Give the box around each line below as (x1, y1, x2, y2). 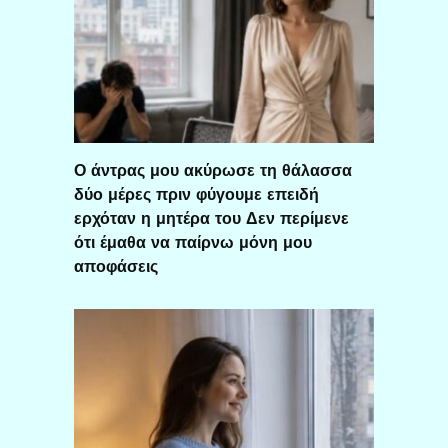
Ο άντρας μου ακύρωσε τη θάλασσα (74, 160, 352, 180)
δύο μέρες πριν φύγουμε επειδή (74, 184, 319, 204)
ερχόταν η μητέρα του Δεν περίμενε (74, 208, 349, 228)
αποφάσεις (74, 256, 158, 276)
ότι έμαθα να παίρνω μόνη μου (74, 232, 312, 252)
